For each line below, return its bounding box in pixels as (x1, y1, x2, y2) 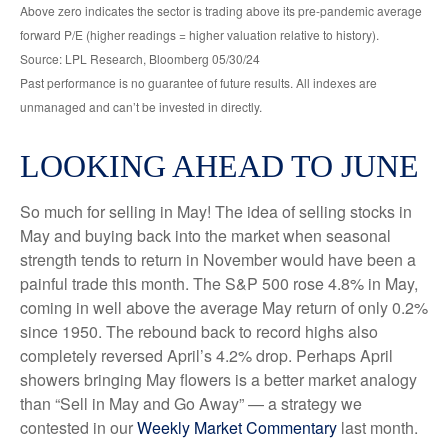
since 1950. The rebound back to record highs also (20, 319, 378, 343)
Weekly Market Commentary (137, 415, 337, 439)
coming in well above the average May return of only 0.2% (20, 295, 428, 319)
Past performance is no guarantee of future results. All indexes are (20, 73, 377, 91)
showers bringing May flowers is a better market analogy (20, 367, 417, 391)
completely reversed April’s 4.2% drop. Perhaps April (20, 343, 393, 367)
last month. (337, 415, 418, 439)
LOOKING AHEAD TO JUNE (20, 147, 419, 184)
